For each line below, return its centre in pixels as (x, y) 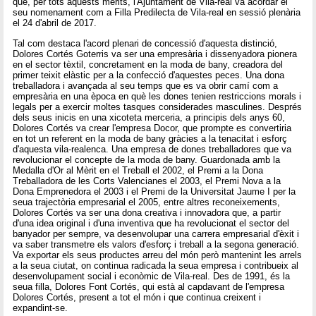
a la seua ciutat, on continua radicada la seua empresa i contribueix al (156, 265)
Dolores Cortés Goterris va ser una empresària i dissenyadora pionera (155, 54)
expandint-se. (41, 308)
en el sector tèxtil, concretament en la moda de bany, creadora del (148, 64)
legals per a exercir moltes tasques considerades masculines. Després (158, 107)
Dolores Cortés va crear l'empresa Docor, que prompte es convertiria (152, 128)
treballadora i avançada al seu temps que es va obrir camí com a (146, 85)
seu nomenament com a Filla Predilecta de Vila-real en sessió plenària (157, 13)
